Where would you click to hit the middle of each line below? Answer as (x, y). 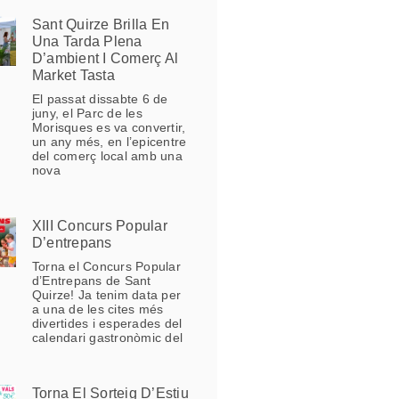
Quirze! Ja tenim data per (106, 295)
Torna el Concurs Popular (106, 267)
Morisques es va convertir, (109, 128)
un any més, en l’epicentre (109, 142)
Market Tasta (73, 76)
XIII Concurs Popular (99, 226)
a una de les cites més (98, 309)
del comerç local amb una (107, 156)
